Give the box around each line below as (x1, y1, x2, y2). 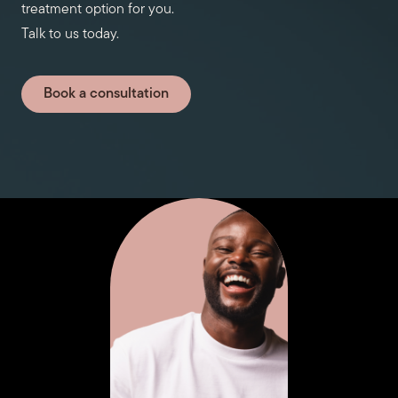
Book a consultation (44, 87, 169, 102)
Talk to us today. (21, 28, 119, 43)
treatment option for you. (21, 3, 174, 18)
